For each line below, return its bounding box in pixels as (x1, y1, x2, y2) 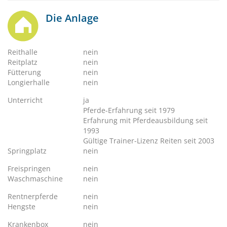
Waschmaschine (8, 174, 63, 183)
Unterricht (8, 95, 43, 105)
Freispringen (8, 164, 51, 173)
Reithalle (8, 47, 37, 57)
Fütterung (8, 67, 41, 77)
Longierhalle (8, 78, 50, 87)
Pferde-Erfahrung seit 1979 (83, 105, 175, 115)
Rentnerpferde (8, 192, 58, 201)
